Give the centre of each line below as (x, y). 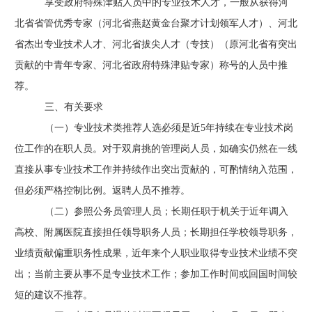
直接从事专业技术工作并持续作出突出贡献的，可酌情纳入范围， (156, 170)
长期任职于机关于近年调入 (229, 211)
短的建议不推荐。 (53, 295)
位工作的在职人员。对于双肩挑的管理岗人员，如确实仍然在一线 (156, 149)
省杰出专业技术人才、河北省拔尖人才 (97, 44)
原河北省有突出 (263, 44)
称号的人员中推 (253, 65)
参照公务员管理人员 (117, 211)
